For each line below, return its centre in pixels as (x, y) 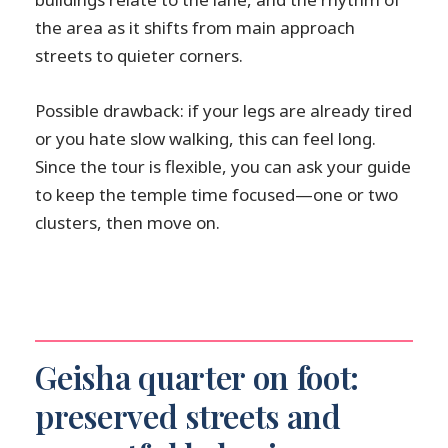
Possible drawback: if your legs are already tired (224, 111)
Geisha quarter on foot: (197, 376)
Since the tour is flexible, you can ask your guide (223, 167)
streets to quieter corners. (139, 56)
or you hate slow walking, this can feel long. (206, 139)
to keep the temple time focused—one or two (217, 195)
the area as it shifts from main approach (195, 28)
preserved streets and (188, 415)
